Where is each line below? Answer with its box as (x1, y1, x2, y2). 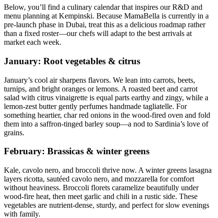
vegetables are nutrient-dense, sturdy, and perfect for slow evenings (4, 201, 209, 210)
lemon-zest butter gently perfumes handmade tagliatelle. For (4, 102, 187, 110)
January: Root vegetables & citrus (4, 56, 140, 67)
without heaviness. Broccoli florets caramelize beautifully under (4, 183, 199, 192)
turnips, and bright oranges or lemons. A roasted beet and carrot (4, 84, 198, 93)
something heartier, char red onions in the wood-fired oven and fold (4, 110, 210, 119)
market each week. (4, 38, 61, 47)
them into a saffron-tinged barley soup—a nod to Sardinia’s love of (4, 119, 208, 128)
